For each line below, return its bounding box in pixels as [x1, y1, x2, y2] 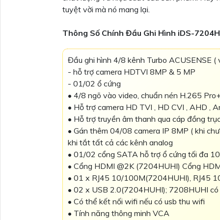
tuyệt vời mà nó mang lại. [62, 4, 150, 14]
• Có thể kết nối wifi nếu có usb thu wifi [68, 196, 205, 206]
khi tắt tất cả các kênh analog [68, 137, 173, 147]
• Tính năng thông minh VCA [68, 208, 169, 218]
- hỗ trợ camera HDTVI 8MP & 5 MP [68, 66, 195, 77]
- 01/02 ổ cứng [68, 78, 121, 88]
